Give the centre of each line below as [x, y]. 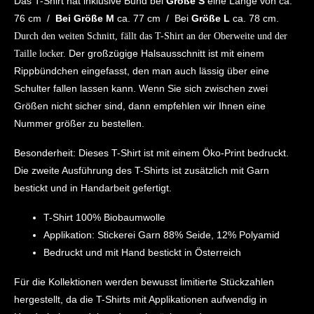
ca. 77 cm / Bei [152, 18]
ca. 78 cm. [254, 18]
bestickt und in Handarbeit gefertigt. [93, 187]
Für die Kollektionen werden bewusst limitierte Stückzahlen [144, 281]
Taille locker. [41, 53]
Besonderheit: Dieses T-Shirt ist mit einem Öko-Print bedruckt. [151, 152]
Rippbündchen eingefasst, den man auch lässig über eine [141, 70]
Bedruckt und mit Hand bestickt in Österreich [142, 252]
